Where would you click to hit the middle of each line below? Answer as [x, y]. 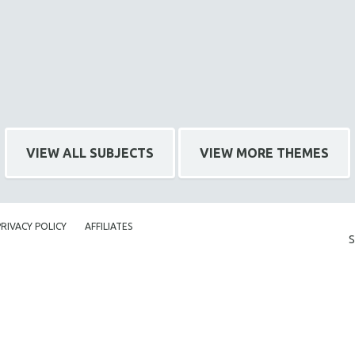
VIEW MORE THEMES [264, 153]
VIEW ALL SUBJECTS [90, 153]
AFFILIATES [109, 226]
